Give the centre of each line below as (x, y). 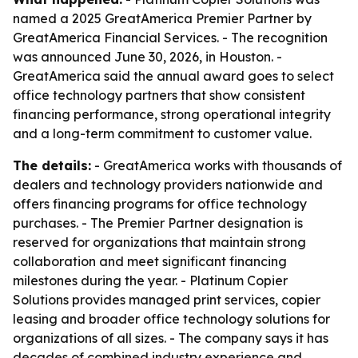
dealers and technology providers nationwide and (168, 185)
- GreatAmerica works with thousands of (217, 165)
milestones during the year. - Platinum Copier (150, 280)
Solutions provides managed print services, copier (167, 300)
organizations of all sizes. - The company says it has (171, 338)
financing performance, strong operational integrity (172, 114)
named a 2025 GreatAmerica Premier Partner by (162, 18)
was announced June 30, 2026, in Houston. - (147, 57)
